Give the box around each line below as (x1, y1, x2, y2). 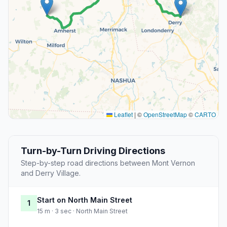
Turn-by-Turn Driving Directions (21, 145, 165, 157)
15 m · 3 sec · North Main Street (37, 207, 128, 215)
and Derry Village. (21, 169, 81, 178)
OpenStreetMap (143, 110, 187, 119)
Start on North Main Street (37, 196, 132, 205)
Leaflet (112, 110, 133, 119)
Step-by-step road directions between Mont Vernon (21, 159, 195, 168)
